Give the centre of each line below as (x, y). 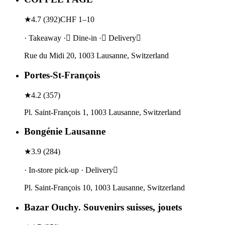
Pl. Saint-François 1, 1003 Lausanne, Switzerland (102, 112)
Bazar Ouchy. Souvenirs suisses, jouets (103, 207)
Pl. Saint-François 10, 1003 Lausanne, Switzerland (104, 188)
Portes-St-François (62, 75)
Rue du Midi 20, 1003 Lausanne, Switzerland (96, 56)
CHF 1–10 (77, 20)
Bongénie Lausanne (65, 132)
